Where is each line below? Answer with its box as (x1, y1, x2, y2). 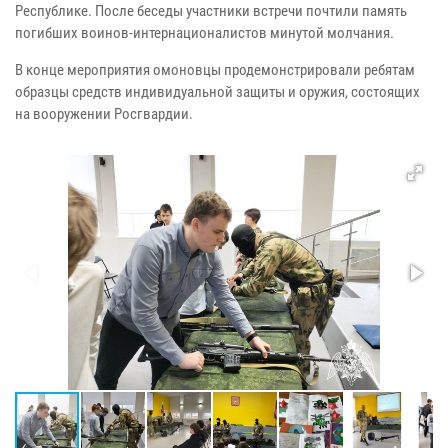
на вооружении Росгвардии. (15, 105, 193, 124)
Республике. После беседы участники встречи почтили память (15, 2, 407, 21)
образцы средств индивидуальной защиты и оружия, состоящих (15, 83, 420, 102)
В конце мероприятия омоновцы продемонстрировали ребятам (15, 61, 415, 80)
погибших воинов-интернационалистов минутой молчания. (15, 24, 394, 43)
